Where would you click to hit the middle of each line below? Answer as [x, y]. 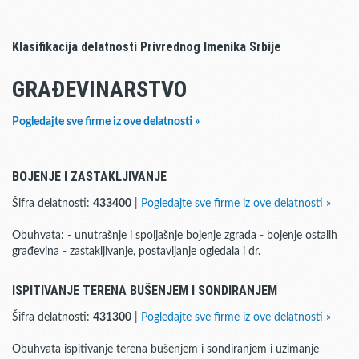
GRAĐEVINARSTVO [99, 89]
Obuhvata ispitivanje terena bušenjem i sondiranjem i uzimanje [165, 349]
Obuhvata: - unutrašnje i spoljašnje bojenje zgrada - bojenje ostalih [175, 236]
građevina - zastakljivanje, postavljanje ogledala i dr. [136, 252]
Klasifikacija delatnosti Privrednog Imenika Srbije [147, 47]
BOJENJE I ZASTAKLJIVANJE [89, 177]
